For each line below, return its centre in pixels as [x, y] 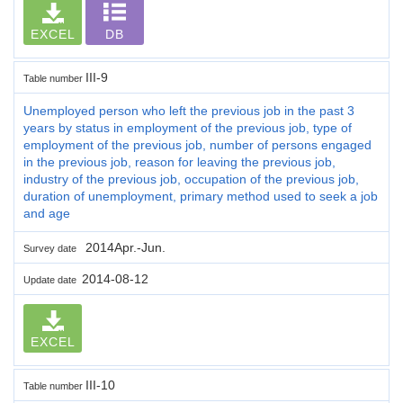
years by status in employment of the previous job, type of [188, 127]
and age [47, 213]
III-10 [100, 385]
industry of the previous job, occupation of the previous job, [191, 179]
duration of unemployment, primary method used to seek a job [201, 196]
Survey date [53, 248]
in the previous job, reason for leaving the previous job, [179, 161]
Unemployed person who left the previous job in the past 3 [189, 110]
